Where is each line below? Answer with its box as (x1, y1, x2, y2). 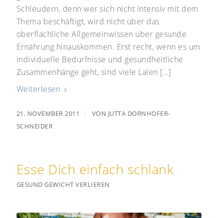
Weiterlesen (16, 83, 61, 94)
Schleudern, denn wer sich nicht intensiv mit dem (16, 3, 199, 15)
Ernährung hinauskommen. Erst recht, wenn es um (16, 41, 200, 53)
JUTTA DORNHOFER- (108, 109, 170, 118)
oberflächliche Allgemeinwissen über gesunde (16, 29, 187, 40)
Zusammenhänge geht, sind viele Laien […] (16, 67, 171, 78)
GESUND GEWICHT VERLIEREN (16, 180, 110, 189)
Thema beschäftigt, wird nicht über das (16, 16, 160, 27)
